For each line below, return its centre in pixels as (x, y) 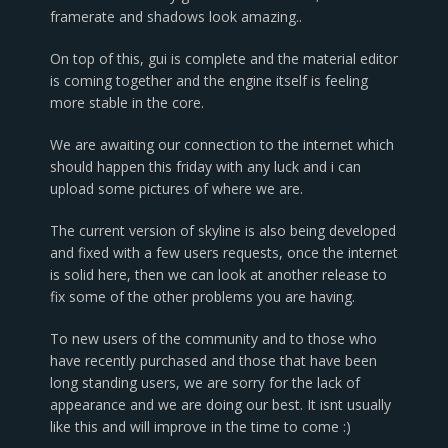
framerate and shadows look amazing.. (176, 16)
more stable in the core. (127, 102)
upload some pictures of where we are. (176, 188)
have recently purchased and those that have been (213, 360)
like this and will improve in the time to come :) (200, 426)
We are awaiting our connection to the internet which (222, 144)
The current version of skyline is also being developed (223, 230)
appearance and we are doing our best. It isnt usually (220, 404)
